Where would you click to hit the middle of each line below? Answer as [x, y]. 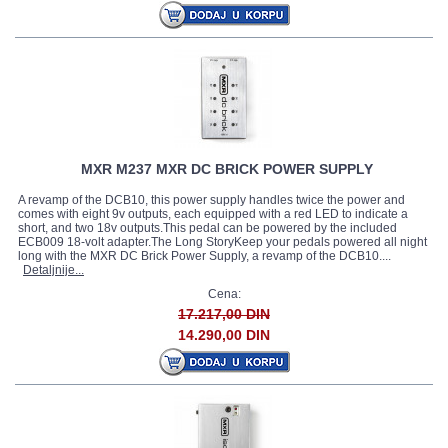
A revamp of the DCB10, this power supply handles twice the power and [211, 200]
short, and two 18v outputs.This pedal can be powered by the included [207, 228]
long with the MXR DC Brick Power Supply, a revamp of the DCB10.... [204, 256]
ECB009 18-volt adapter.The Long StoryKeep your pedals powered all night [222, 242]
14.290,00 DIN [224, 335]
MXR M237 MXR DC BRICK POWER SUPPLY [227, 169]
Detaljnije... [53, 270]
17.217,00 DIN [224, 314]
